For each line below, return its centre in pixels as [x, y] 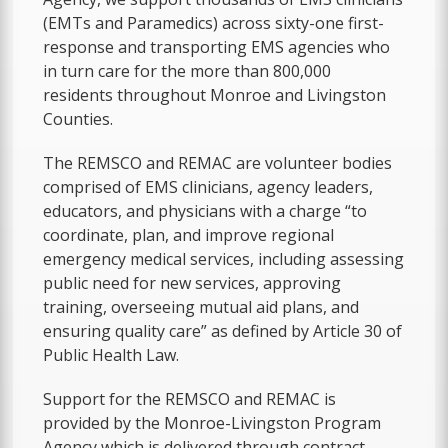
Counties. [78, 118]
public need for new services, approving [192, 282]
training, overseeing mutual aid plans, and [201, 306]
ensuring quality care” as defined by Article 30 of [223, 330]
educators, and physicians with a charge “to [205, 210]
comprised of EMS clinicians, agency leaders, [208, 186]
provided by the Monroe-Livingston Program [212, 422]
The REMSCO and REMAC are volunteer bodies [218, 162]
